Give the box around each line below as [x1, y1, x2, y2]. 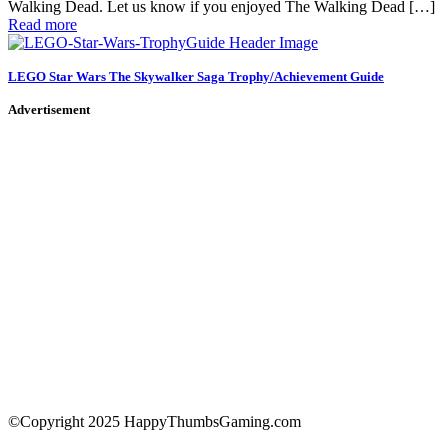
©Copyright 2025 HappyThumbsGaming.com [8, 412, 301, 430]
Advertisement [8, 102, 90, 118]
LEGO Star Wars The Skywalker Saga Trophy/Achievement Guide [8, 68, 384, 84]
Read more [8, 15, 77, 33]
